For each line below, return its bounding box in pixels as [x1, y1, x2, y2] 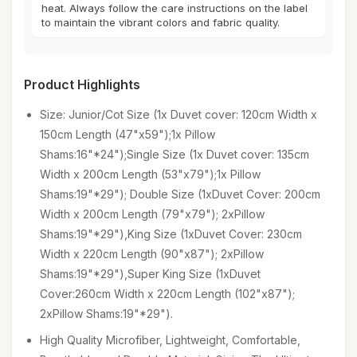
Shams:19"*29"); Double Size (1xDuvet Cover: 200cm [40, 187, 320, 201]
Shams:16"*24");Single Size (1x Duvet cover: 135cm [40, 147, 309, 161]
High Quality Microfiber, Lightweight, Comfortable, [40, 333, 300, 347]
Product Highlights [24, 76, 140, 92]
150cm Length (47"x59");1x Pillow [40, 127, 215, 141]
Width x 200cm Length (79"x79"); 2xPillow [40, 207, 265, 221]
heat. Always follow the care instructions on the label [41, 2, 308, 14]
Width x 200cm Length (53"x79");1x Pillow [40, 167, 261, 181]
